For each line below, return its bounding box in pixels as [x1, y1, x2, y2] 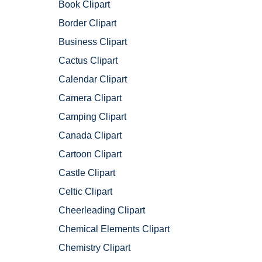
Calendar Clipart [58, 74, 127, 85]
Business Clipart [58, 37, 127, 47]
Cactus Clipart [58, 56, 118, 66]
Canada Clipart [58, 130, 122, 141]
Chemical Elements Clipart [58, 224, 170, 235]
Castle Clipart [58, 168, 115, 178]
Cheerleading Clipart [58, 205, 145, 216]
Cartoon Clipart [58, 149, 122, 160]
